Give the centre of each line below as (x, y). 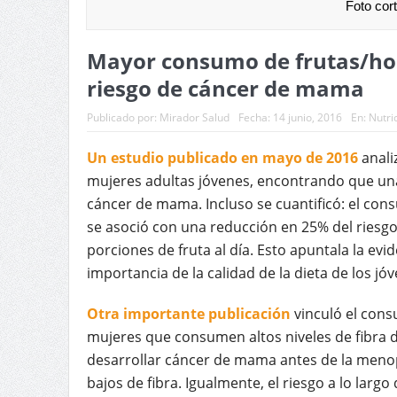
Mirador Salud (194, 117)
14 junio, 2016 (307, 117)
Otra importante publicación (188, 313)
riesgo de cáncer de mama (225, 88)
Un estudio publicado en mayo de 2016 (222, 157)
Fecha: (255, 117)
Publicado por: (123, 117)
